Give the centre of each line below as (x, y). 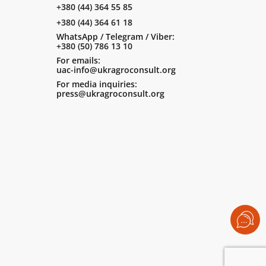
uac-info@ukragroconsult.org (116, 69)
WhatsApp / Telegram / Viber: (115, 36)
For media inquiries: (96, 84)
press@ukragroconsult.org (110, 93)
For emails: (78, 60)
